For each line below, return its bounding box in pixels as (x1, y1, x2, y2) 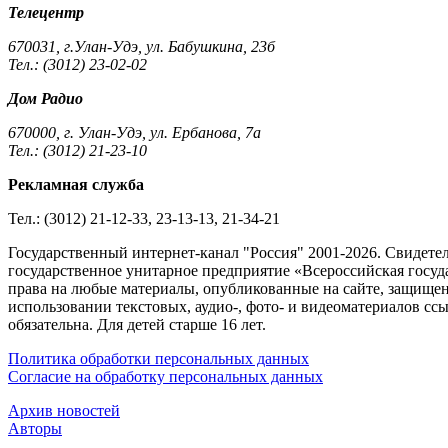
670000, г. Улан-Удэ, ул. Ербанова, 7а (8, 124, 261, 142)
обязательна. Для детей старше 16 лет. (8, 316, 266, 334)
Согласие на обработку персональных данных (8, 368, 323, 386)
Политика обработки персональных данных (8, 350, 309, 368)
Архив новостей (8, 402, 120, 420)
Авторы (8, 420, 62, 438)
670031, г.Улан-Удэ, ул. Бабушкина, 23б (8, 38, 275, 56)
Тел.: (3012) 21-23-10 (8, 142, 147, 160)
